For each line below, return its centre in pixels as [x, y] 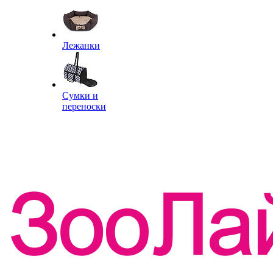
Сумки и [80, 95]
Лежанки [81, 45]
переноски [84, 106]
